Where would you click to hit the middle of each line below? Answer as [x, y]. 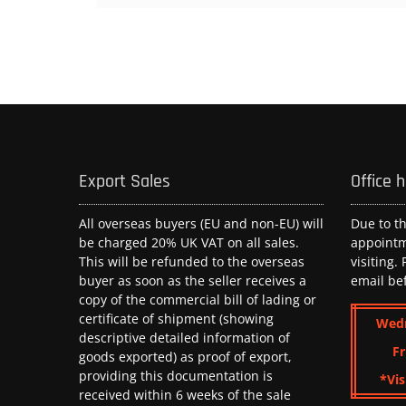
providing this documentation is [176, 375]
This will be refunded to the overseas [192, 261]
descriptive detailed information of [184, 337]
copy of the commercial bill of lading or [198, 299]
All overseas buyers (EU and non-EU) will [201, 223]
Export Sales [125, 181]
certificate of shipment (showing [176, 318]
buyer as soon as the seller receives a [193, 280]
